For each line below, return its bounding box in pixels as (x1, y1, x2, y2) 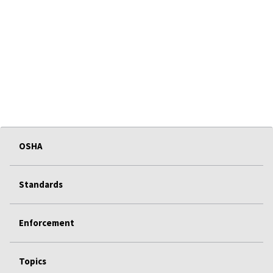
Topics (19, 255, 46, 267)
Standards (19, 178, 63, 190)
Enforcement (19, 216, 74, 229)
